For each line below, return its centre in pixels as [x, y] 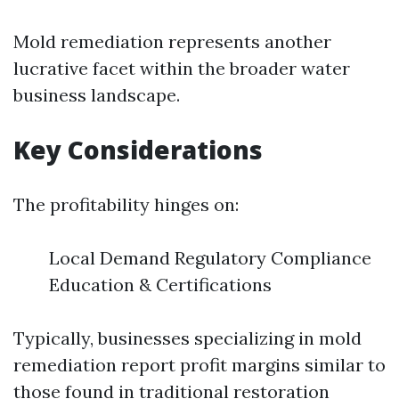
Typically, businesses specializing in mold [187, 338]
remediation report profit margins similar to [199, 365]
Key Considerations [138, 150]
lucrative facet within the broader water [182, 68]
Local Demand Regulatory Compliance [210, 258]
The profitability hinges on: [126, 204]
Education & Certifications [160, 285]
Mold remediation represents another [172, 41]
